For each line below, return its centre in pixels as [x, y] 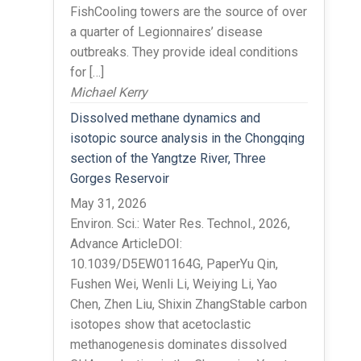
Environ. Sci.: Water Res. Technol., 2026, [180, 223]
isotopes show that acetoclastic [160, 324]
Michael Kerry [108, 92]
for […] [87, 72]
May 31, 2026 [108, 203]
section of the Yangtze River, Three [168, 158]
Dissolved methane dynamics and [165, 118]
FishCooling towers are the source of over [188, 11]
